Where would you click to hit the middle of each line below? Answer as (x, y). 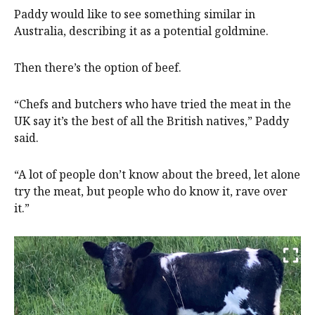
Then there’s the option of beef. (98, 67)
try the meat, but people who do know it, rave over (151, 191)
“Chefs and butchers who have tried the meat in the (153, 104)
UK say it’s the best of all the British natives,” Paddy (152, 121)
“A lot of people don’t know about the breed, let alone (157, 174)
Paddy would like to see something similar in (135, 14)
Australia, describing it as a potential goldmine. (141, 31)
